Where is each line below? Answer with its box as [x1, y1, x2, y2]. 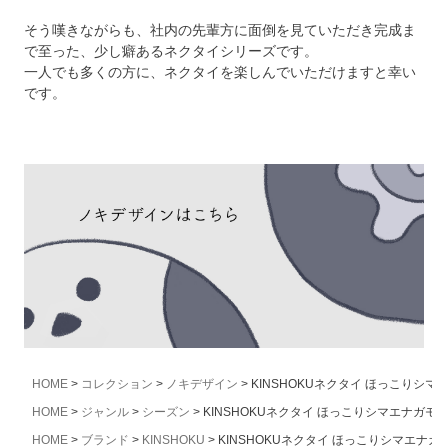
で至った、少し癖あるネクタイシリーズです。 [24, 42, 318, 59]
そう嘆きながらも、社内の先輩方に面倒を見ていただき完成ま [24, 21, 416, 38]
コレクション [81, 377, 153, 392]
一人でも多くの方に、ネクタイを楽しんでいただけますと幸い [24, 63, 416, 80]
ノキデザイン [166, 377, 238, 392]
